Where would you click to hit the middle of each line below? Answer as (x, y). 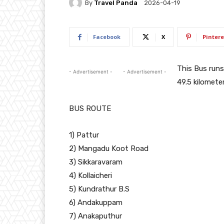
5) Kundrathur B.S (99, 189)
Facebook (107, 37)
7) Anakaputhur (95, 216)
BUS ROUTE (90, 108)
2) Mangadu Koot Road (109, 148)
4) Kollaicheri (90, 175)
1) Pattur (84, 135)
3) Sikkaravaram (96, 162)
